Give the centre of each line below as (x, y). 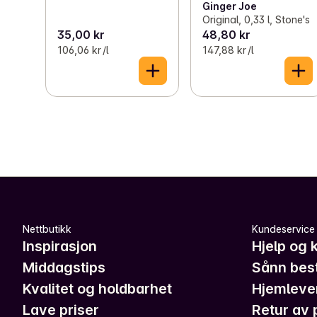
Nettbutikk (47, 229)
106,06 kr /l (83, 50)
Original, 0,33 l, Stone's (257, 19)
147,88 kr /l (228, 50)
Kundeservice (283, 229)
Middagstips (64, 267)
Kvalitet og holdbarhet (97, 288)
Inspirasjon (60, 246)
